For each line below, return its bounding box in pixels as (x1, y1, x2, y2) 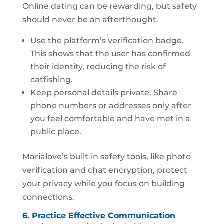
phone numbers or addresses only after (30, 101, 191, 110)
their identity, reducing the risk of (30, 62, 166, 71)
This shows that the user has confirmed (30, 49, 190, 58)
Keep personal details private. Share (30, 88, 177, 97)
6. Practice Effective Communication (22, 211, 175, 220)
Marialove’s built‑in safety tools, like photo (22, 152, 191, 161)
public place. (30, 127, 81, 136)
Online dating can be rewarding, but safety (22, 1, 197, 11)
